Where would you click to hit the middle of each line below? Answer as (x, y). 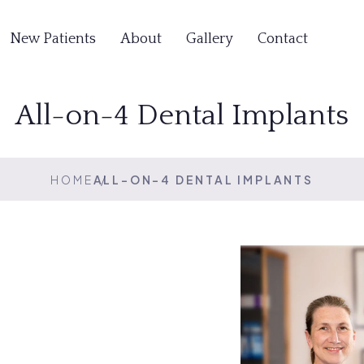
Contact (282, 39)
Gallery (209, 39)
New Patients (52, 39)
